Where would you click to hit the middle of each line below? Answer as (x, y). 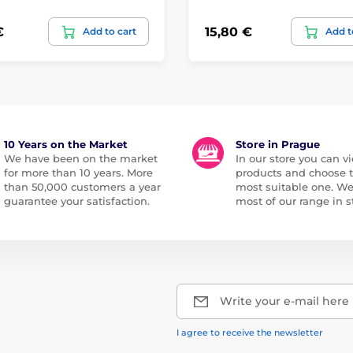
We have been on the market (80, 159)
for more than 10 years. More (78, 173)
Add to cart (110, 32)
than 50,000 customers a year (82, 187)
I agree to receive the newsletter (250, 333)
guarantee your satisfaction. (76, 201)
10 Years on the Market (65, 145)
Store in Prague (278, 145)
